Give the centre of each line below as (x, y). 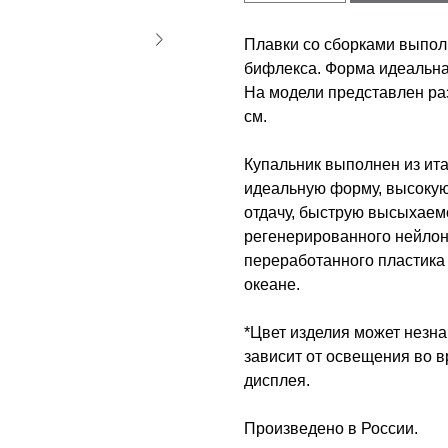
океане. (272, 285)
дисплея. (277, 381)
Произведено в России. (331, 429)
